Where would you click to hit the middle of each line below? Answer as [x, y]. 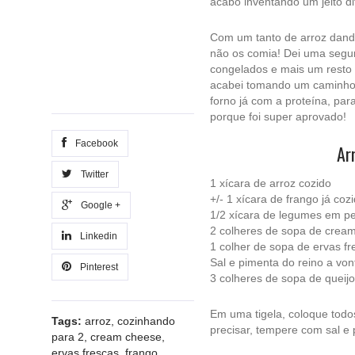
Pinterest [97, 267]
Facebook [94, 143]
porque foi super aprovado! [278, 116]
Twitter [92, 174]
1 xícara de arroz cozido [271, 183]
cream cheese [126, 337]
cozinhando [146, 321]
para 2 [68, 337]
